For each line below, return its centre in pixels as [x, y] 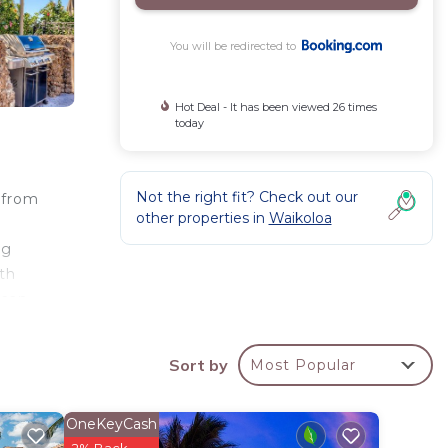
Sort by [198, 364]
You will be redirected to [236, 45]
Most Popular [303, 364]
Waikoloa [300, 217]
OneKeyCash [111, 423]
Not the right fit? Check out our [246, 196]
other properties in [202, 217]
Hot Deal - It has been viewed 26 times [275, 106]
